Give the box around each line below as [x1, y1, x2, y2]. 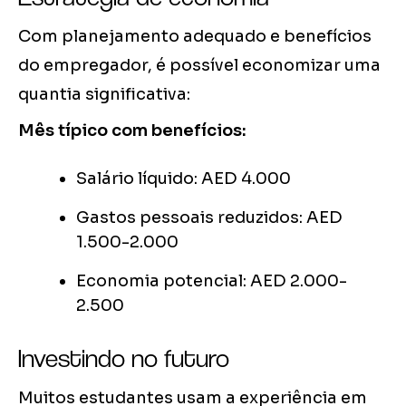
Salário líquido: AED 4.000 [76, 169, 291, 189]
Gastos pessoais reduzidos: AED [76, 208, 343, 228]
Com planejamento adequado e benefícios [18, 26, 372, 47]
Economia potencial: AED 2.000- [76, 271, 347, 292]
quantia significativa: [18, 84, 190, 105]
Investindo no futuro [18, 343, 229, 374]
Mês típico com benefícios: [18, 121, 246, 141]
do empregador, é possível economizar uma [18, 55, 381, 76]
